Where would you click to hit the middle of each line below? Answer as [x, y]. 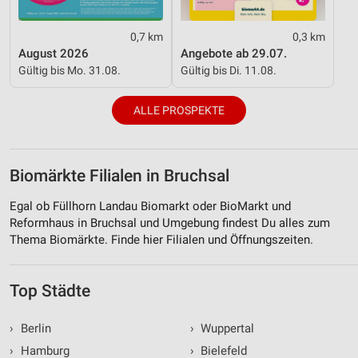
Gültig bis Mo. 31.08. [70, 70]
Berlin [34, 328]
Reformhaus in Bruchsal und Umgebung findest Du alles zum [170, 223]
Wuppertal [226, 328]
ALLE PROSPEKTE [179, 110]
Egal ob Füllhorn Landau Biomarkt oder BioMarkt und [150, 206]
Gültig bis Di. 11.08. [229, 70]
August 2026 [54, 53]
